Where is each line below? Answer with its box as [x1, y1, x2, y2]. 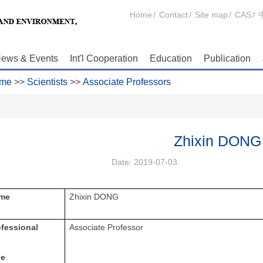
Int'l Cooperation [70, 53, 138, 63]
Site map [195, 10, 228, 19]
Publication [204, 53, 251, 63]
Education [150, 53, 192, 63]
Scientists [26, 77, 68, 87]
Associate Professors [82, 77, 171, 87]
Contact [159, 10, 188, 19]
